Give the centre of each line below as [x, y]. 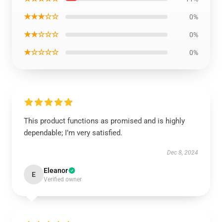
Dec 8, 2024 [183, 153]
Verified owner [63, 179]
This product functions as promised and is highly [104, 121]
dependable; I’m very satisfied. [73, 133]
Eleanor [56, 170]
